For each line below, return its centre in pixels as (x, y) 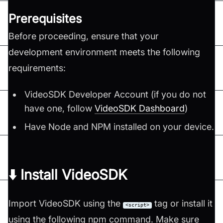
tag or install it (182, 203)
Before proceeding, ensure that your (84, 36)
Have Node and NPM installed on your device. (119, 126)
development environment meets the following (104, 52)
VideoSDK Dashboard (140, 108)
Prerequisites (45, 18)
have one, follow (60, 108)
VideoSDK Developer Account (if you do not (115, 94)
